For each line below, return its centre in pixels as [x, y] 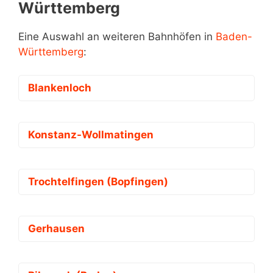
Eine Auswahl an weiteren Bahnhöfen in [117, 36]
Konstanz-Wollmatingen [91, 135]
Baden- [234, 36]
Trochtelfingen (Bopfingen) [98, 182]
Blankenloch [60, 88]
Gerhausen [56, 229]
